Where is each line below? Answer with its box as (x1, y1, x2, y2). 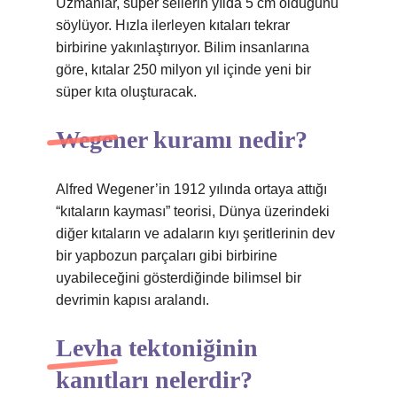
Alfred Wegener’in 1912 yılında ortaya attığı (56, 182, 327, 197)
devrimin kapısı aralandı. (56, 292, 209, 307)
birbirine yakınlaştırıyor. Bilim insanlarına (56, 40, 309, 55)
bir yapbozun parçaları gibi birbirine (56, 248, 277, 263)
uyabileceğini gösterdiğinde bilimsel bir (56, 270, 301, 285)
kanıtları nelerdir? (56, 366, 253, 393)
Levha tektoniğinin (56, 334, 258, 362)
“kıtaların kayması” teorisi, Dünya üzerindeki (56, 204, 330, 219)
